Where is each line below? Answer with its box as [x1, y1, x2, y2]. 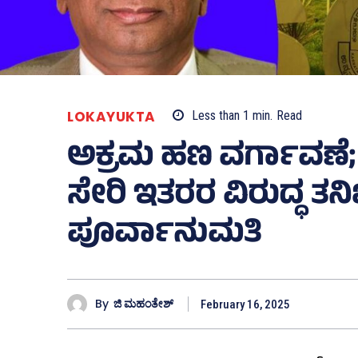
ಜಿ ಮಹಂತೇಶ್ [113, 296, 173, 312]
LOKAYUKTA [67, 106, 156, 126]
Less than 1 [191, 108, 249, 124]
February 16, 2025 [201, 296, 290, 312]
